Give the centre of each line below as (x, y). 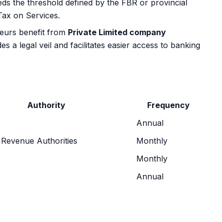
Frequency (168, 105)
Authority (46, 105)
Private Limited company (117, 32)
